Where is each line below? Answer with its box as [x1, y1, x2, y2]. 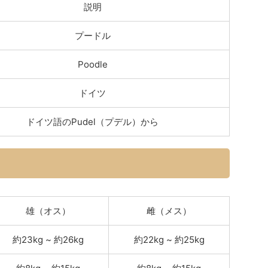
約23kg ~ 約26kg [12, 234, 84, 245]
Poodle [77, 59, 108, 70]
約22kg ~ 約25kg [133, 234, 205, 245]
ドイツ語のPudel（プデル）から [26, 116, 159, 127]
